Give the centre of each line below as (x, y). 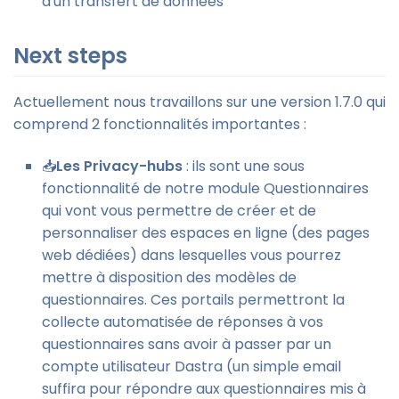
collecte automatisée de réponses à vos (183, 322)
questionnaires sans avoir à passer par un (187, 345)
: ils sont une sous (244, 167)
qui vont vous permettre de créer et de (179, 211)
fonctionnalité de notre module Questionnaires (205, 189)
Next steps (70, 55)
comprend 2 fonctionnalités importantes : (160, 125)
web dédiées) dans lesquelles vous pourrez (191, 256)
